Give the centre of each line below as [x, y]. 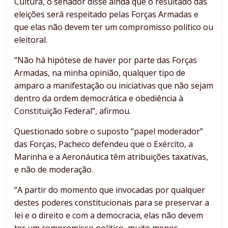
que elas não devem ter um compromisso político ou [114, 27]
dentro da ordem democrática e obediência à [99, 98]
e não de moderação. [54, 170]
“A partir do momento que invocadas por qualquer [110, 190]
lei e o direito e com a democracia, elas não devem [109, 216]
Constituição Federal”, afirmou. [73, 111]
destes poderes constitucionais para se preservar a [112, 203]
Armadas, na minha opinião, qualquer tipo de [100, 73]
